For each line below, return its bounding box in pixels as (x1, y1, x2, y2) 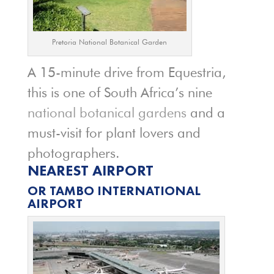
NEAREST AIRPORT (27, 160, 154, 180)
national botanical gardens (27, 104, 187, 120)
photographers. (27, 144, 119, 161)
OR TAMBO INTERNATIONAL (27, 182, 201, 199)
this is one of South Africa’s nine (27, 84, 212, 100)
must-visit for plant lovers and (27, 124, 201, 141)
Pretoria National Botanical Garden (52, 37, 168, 46)
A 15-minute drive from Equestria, (27, 64, 226, 80)
